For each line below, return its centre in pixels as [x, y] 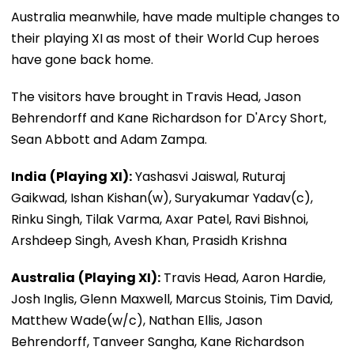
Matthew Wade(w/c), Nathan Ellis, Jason [137, 320]
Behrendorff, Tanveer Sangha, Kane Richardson [158, 341]
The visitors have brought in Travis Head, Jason [156, 96]
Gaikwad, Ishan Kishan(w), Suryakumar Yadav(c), [162, 198]
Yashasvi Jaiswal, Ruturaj [209, 176]
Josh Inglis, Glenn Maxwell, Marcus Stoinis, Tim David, [172, 299]
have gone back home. [82, 59]
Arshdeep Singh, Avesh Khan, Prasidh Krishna [149, 240]
